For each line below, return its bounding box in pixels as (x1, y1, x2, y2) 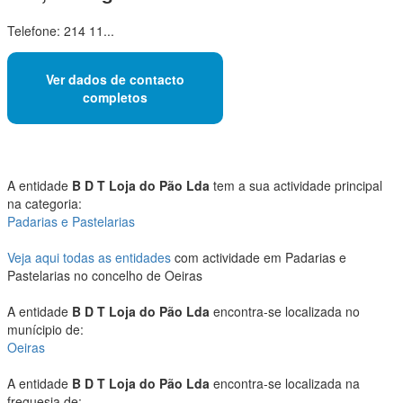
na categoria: (7, 194, 82, 213)
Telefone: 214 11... (7, 21, 114, 40)
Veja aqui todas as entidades (7, 248, 171, 267)
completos (83, 87, 148, 106)
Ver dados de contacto (46, 69, 184, 88)
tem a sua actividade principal (210, 176, 382, 195)
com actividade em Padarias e (171, 248, 346, 267)
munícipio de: (7, 320, 84, 339)
